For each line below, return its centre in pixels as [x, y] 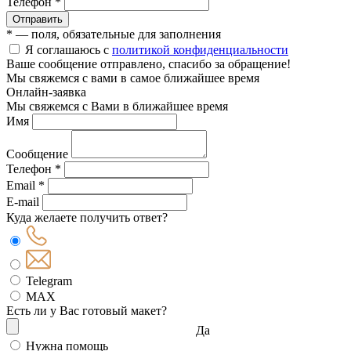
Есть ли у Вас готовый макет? [87, 310]
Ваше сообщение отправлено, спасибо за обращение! [148, 63]
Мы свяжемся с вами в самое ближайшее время [133, 78]
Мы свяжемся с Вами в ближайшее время [117, 106]
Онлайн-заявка [46, 92]
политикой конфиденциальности [200, 49]
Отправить [38, 19]
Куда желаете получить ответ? [87, 217]
